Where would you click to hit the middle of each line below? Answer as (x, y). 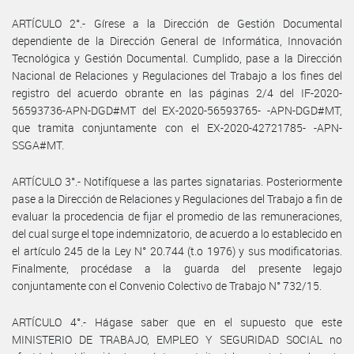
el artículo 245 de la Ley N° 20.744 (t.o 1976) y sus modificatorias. (177, 250)
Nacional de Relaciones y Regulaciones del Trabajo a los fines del (177, 75)
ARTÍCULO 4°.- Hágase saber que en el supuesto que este (177, 322)
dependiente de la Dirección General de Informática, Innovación (177, 40)
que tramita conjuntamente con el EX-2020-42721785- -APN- (177, 127)
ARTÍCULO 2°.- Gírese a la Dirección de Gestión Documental (177, 23)
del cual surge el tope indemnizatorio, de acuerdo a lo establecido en (177, 233)
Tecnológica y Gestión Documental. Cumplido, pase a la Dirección (177, 58)
